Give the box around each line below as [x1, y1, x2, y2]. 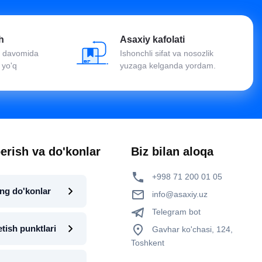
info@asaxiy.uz [152, 189, 208, 199]
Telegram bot [150, 206, 201, 216]
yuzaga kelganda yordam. [120, 60, 216, 70]
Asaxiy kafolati [120, 34, 185, 44]
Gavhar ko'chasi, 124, [150, 224, 233, 234]
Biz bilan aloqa [131, 144, 213, 158]
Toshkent [131, 237, 164, 247]
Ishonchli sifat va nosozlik [120, 48, 213, 58]
